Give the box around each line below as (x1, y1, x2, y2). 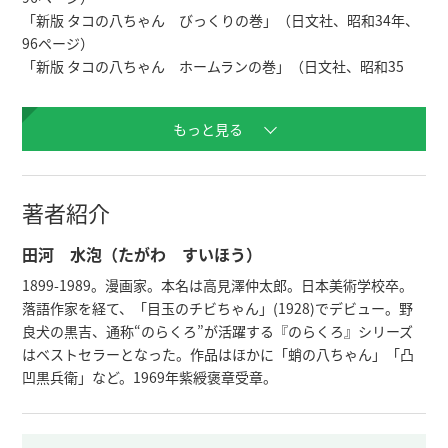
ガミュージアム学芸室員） (22, 148, 190, 169)
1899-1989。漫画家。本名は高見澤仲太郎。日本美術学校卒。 (22, 275, 414, 296)
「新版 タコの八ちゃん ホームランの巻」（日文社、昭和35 (22, 56, 405, 77)
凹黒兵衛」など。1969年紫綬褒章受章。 (22, 367, 278, 388)
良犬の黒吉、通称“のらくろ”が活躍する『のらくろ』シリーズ (22, 321, 414, 342)
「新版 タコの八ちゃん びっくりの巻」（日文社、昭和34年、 (22, 10, 420, 31)
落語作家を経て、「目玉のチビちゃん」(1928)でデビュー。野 (22, 298, 414, 319)
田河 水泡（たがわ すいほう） (22, 242, 263, 267)
